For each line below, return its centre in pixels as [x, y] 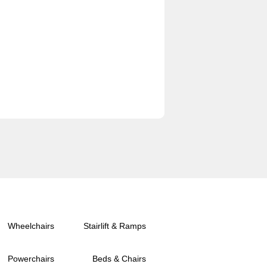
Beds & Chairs [119, 259]
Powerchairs [31, 259]
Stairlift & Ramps [114, 226]
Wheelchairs [31, 226]
